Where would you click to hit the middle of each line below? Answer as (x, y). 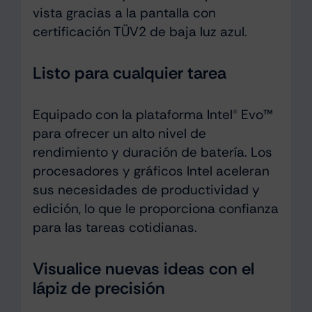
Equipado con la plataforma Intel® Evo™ (153, 114)
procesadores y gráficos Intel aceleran (151, 171)
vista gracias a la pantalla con (124, 13)
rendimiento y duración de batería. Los (152, 152)
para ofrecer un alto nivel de (119, 133)
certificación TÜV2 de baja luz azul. (140, 32)
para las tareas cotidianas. (115, 227)
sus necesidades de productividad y (146, 189)
